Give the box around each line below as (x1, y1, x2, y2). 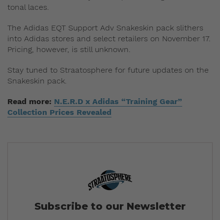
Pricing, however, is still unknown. (7, 45, 131, 55)
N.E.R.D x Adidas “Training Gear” (54, 97, 182, 107)
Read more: (7, 97, 54, 107)
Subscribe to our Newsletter (34, 200, 186, 212)
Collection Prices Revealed (7, 108, 111, 117)
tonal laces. (7, 2, 49, 12)
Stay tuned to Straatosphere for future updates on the (7, 65, 209, 75)
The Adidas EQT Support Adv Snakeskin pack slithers (7, 23, 203, 33)
